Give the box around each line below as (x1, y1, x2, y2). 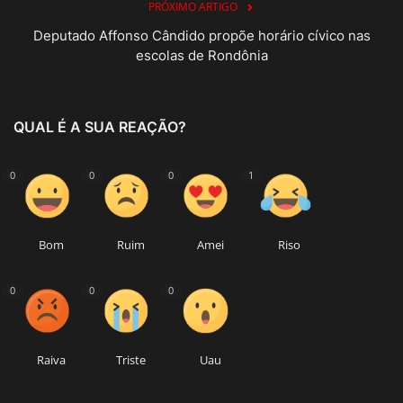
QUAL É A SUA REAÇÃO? (13, 117, 186, 136)
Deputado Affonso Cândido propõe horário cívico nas (32, 26, 371, 44)
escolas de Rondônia (135, 46, 268, 64)
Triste (115, 351, 146, 368)
